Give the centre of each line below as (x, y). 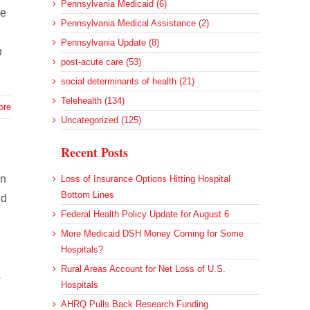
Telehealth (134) (93, 101)
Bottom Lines (88, 195)
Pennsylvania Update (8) (110, 43)
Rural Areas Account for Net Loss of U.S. (143, 269)
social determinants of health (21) (128, 82)
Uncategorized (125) (101, 120)
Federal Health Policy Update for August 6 (145, 215)
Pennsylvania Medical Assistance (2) (135, 24)
